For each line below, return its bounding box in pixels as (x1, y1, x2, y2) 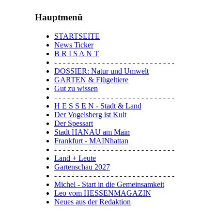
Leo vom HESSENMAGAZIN (54, 189, 151, 198)
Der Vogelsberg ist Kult (54, 110, 126, 119)
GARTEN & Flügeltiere (54, 76, 128, 84)
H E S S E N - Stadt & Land (54, 102, 141, 110)
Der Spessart (54, 119, 93, 128)
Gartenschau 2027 (54, 163, 110, 171)
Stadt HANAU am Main (54, 128, 130, 137)
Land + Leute (54, 154, 96, 163)
